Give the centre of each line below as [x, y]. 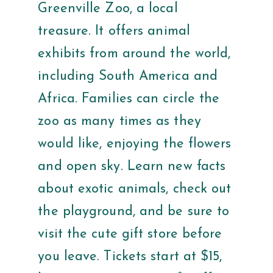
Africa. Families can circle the [129, 99]
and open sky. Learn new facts [132, 167]
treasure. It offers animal [114, 32]
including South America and [128, 77]
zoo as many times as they [119, 122]
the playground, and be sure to [134, 212]
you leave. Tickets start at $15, [130, 257]
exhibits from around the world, [134, 54]
